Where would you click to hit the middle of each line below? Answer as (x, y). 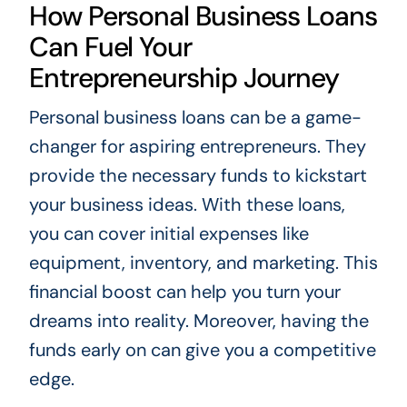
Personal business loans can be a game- (195, 117)
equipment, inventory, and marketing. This (203, 262)
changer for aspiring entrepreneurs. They (197, 146)
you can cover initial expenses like (169, 233)
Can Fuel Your (110, 46)
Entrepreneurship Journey (184, 77)
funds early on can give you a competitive (202, 349)
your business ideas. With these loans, (187, 204)
